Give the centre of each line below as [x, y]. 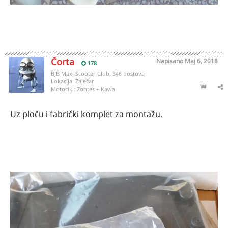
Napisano [170, 61]
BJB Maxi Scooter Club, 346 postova [98, 74]
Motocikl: [64, 89]
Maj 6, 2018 [201, 61]
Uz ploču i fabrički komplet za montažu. [87, 114]
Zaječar [85, 81]
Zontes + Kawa [96, 89]
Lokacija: [63, 81]
